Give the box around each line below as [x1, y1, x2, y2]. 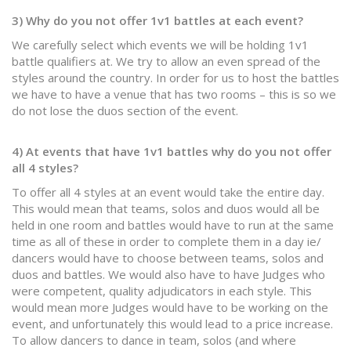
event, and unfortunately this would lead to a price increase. [12, 316, 333, 331]
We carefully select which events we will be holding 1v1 [12, 37, 309, 52]
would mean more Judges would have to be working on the [12, 299, 328, 315]
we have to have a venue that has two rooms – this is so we [12, 86, 336, 102]
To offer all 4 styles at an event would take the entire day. [12, 184, 324, 200]
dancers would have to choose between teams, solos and [12, 250, 324, 266]
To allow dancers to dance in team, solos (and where [12, 332, 296, 348]
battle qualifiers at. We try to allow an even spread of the [12, 53, 320, 69]
